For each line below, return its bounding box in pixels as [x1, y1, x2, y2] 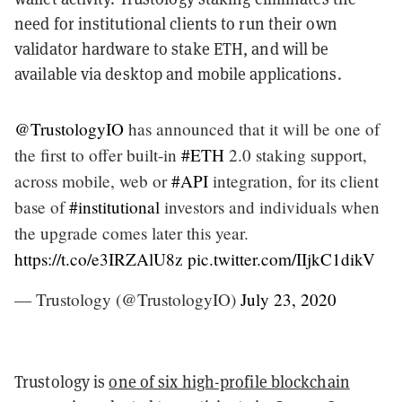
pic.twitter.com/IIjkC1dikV [188, 247, 375, 270]
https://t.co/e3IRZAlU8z [14, 247, 183, 270]
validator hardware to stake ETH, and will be [14, 38, 329, 59]
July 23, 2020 [240, 287, 336, 310]
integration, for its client [208, 169, 379, 192]
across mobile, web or [14, 169, 171, 192]
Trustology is [14, 371, 109, 392]
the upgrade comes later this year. [14, 221, 249, 244]
